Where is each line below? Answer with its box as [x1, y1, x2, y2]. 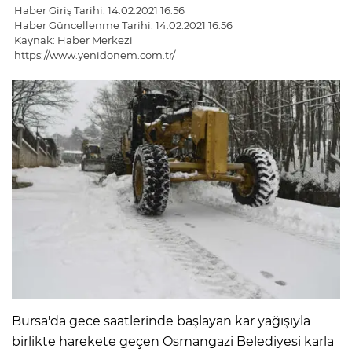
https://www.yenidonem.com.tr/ [14, 49, 175, 62]
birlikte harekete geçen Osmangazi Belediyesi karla [12, 333, 334, 349]
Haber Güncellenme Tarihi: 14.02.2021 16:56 [14, 19, 233, 32]
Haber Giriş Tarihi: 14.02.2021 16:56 [14, 4, 185, 17]
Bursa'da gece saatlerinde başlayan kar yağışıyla [12, 313, 310, 328]
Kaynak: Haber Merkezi [14, 34, 133, 47]
